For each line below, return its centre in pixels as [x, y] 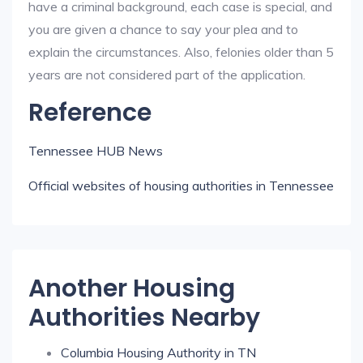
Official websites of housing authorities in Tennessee [181, 186]
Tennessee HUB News [96, 151]
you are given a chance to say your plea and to [163, 29]
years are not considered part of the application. [167, 75]
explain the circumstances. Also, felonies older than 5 [181, 52]
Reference [90, 113]
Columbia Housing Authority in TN [158, 352]
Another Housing [132, 288]
